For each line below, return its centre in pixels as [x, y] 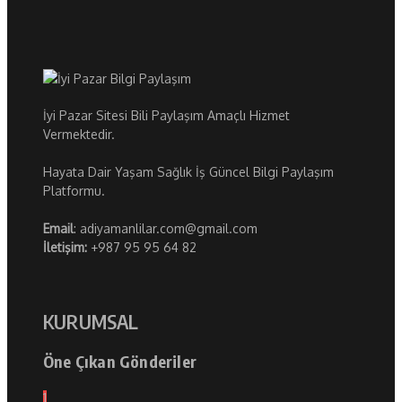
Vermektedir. [79, 135]
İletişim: [67, 248]
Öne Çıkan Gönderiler [120, 361]
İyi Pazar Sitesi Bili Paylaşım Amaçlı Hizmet [166, 116]
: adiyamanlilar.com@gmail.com [166, 229]
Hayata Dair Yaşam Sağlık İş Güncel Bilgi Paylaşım [188, 172]
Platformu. [74, 191]
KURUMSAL [91, 322]
